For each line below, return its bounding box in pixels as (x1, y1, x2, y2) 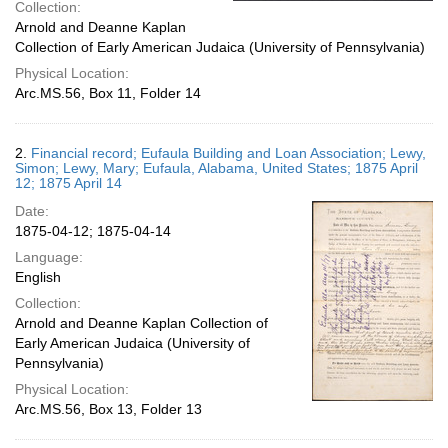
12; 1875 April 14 (15, 175, 122, 191)
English (15, 269, 61, 285)
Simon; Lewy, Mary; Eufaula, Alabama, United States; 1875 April (15, 160, 418, 176)
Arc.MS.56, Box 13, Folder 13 (15, 401, 202, 417)
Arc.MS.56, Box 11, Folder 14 (15, 85, 201, 101)
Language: (15, 249, 83, 265)
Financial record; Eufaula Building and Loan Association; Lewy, (31, 145, 426, 161)
